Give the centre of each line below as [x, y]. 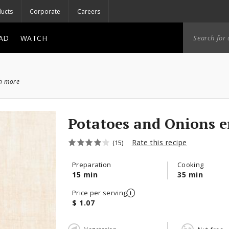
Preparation [92, 165]
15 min [85, 175]
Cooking [191, 165]
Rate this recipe [159, 142]
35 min [190, 175]
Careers [89, 11]
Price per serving [100, 193]
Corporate [45, 11]
